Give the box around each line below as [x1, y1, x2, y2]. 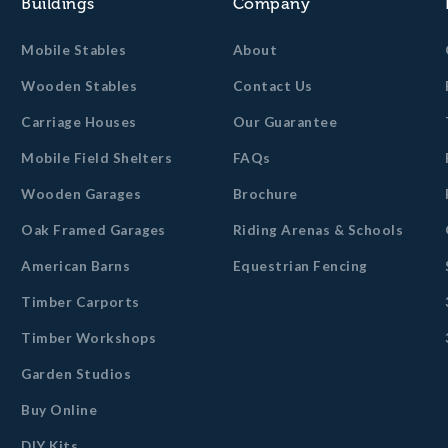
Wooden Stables [21, 78, 138, 94]
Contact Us [232, 78, 313, 94]
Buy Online [21, 402, 98, 418]
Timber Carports [21, 294, 140, 310]
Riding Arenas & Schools [232, 222, 404, 238]
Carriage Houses [21, 114, 137, 130]
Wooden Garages [21, 186, 142, 202]
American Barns [21, 258, 131, 274]
